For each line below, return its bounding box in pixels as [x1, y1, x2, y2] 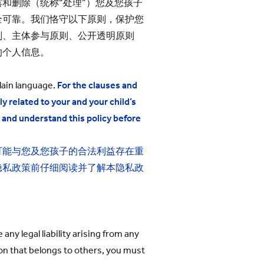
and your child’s [72, 96, 136, 107]
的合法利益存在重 [68, 146, 144, 157]
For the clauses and [57, 80, 137, 91]
